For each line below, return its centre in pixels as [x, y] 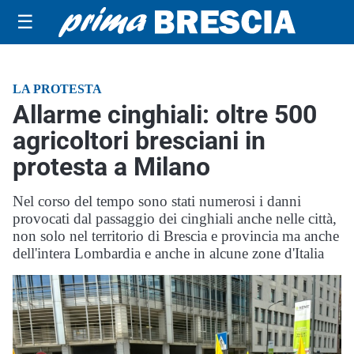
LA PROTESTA [57, 89]
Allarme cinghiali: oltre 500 [165, 115]
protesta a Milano [111, 167]
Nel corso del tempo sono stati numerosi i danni [157, 201]
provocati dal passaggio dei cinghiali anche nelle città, [175, 218]
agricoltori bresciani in [139, 141]
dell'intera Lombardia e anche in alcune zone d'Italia [168, 253]
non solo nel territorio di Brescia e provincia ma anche [176, 236]
